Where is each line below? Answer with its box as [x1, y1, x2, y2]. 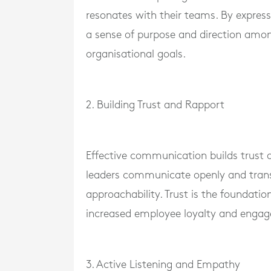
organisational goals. [86, 48, 186, 59]
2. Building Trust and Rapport [86, 99, 224, 110]
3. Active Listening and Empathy [86, 259, 240, 270]
